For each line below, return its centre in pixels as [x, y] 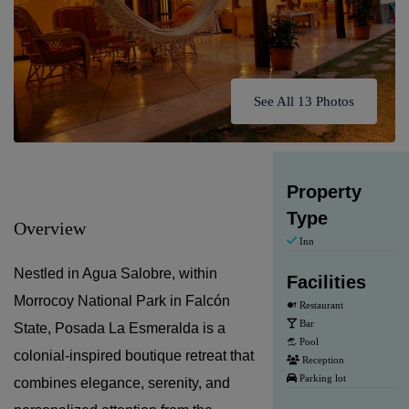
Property [324, 191]
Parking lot [321, 378]
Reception [321, 359]
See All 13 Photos [304, 101]
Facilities [326, 282]
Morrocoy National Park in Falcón [122, 300]
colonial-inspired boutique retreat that [134, 355]
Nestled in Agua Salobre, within [115, 273]
